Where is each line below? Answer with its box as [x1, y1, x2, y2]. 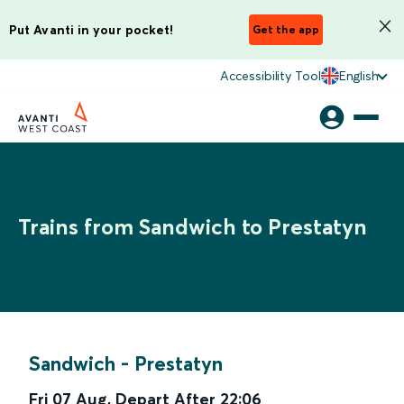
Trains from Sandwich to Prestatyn [18, 214, 367, 240]
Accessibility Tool [220, 68, 321, 84]
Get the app [252, 23, 319, 36]
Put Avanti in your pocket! [9, 21, 174, 38]
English [338, 68, 379, 84]
